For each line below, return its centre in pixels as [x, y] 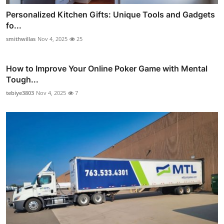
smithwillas [21, 39]
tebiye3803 [20, 93]
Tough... [22, 80]
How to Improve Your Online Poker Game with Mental [107, 69]
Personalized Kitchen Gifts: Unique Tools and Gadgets [110, 15]
